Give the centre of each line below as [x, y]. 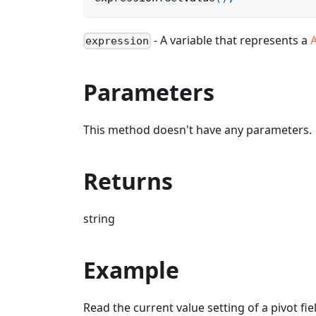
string [99, 219]
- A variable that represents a [231, 40]
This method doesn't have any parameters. [197, 130]
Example [131, 270]
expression [117, 41]
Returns [128, 181]
